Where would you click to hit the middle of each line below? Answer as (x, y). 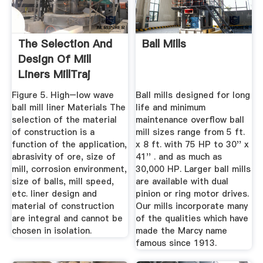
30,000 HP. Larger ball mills (193, 169)
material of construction (63, 206)
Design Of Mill (54, 59)
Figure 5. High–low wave (63, 95)
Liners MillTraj (54, 75)
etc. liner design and (54, 193)
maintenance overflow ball (190, 119)
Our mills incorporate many (192, 206)
